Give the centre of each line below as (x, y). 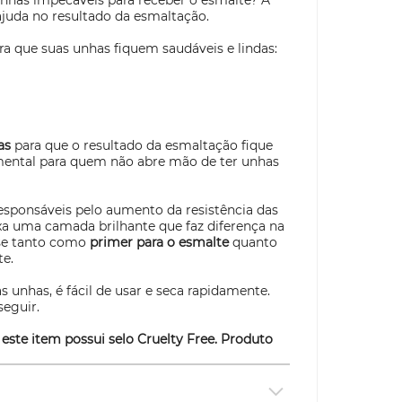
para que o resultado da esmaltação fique (142, 145)
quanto (253, 242)
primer (111, 242)
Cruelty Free (176, 339)
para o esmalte (181, 242)
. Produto (244, 339)
